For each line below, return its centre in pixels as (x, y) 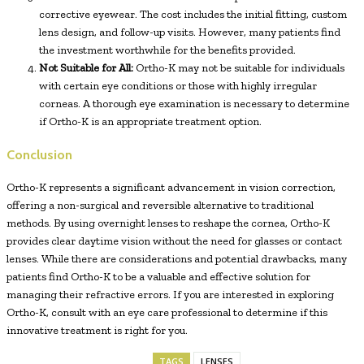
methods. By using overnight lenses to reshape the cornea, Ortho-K (168, 223)
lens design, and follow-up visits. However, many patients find (190, 32)
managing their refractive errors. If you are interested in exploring (170, 294)
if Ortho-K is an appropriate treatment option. (150, 121)
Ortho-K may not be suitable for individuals (239, 68)
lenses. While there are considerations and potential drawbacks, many (177, 258)
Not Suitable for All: (86, 68)
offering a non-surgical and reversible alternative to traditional (160, 205)
